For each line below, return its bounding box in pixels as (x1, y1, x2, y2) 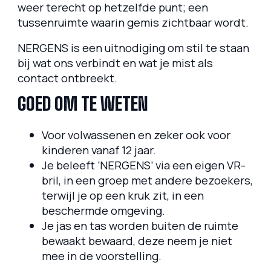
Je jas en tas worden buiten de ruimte (41, 218, 238, 234)
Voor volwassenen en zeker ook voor (41, 127, 230, 143)
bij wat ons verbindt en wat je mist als (17, 54, 213, 71)
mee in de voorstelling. (41, 248, 162, 264)
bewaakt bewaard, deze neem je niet (41, 233, 232, 249)
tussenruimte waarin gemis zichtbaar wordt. (17, 15, 249, 31)
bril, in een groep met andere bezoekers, (41, 172, 253, 189)
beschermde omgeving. (41, 203, 170, 219)
